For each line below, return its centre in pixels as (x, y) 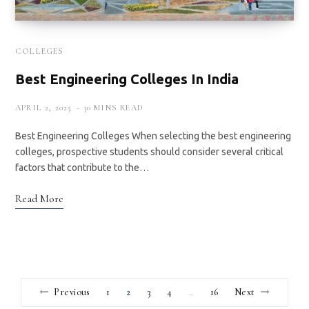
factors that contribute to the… (82, 167)
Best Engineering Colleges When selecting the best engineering (153, 136)
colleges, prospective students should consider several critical (149, 151)
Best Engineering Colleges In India (127, 79)
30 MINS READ (113, 107)
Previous (72, 292)
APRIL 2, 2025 (44, 107)
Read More (39, 198)
